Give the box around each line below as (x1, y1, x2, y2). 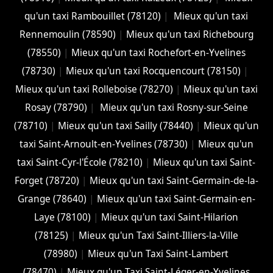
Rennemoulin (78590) (19, 27, 116, 41)
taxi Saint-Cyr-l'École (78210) (17, 155, 143, 169)
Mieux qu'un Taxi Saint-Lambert (88, 247, 229, 260)
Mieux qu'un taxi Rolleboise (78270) (15, 82, 173, 96)
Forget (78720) (14, 174, 79, 187)
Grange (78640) (17, 192, 87, 205)
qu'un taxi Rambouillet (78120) (24, 9, 161, 23)
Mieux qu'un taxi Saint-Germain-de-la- (89, 174, 258, 187)
